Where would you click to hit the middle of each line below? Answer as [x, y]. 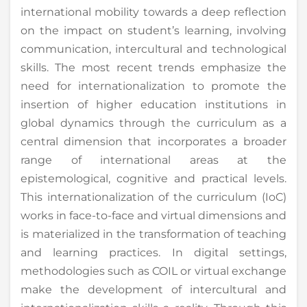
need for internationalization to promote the [153, 86]
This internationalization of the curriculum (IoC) [153, 197]
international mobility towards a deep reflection [153, 12]
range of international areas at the [153, 160]
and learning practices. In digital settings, [153, 252]
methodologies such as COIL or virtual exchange [153, 271]
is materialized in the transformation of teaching [153, 234]
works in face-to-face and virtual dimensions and [153, 215]
